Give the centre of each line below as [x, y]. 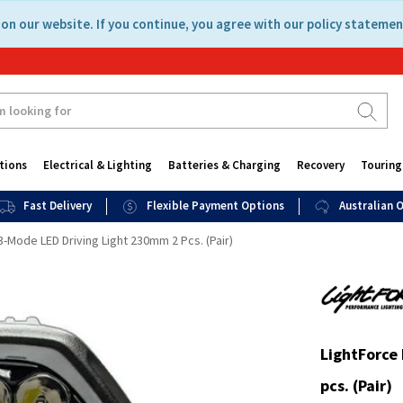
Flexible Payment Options [216, 206]
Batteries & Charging [224, 165]
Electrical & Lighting [97, 165]
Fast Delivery [58, 206]
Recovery [320, 165]
